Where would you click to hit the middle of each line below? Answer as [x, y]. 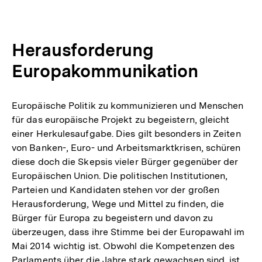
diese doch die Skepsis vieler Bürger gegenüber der [125, 161]
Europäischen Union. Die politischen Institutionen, [120, 175]
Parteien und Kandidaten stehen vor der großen [116, 189]
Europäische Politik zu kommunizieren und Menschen [128, 105]
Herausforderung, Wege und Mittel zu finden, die [118, 204]
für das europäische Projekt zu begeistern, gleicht [121, 119]
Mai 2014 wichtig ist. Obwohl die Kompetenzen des [123, 246]
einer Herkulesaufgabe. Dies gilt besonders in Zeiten [126, 133]
